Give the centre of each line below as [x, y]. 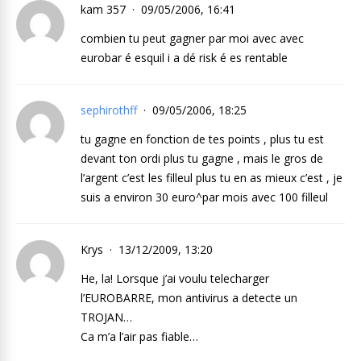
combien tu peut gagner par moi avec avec [192, 38]
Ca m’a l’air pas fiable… [139, 336]
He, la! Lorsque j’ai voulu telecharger [175, 278]
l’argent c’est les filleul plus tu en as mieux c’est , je [212, 177]
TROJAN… [106, 317]
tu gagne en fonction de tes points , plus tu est [202, 139]
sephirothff [109, 110]
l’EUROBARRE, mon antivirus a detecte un [189, 297]
